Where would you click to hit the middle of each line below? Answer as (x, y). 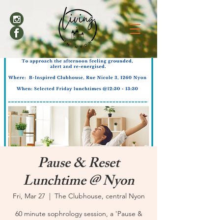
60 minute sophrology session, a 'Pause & (79, 214)
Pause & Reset (79, 165)
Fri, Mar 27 (29, 196)
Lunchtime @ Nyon (79, 182)
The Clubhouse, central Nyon (99, 196)
